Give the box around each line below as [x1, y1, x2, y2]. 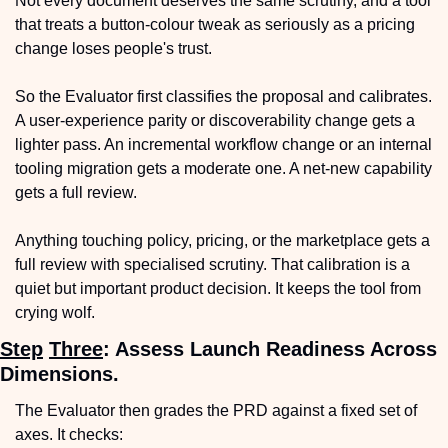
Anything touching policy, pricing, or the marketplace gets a [15, 231, 430, 249]
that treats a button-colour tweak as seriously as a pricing [15, 15, 415, 33]
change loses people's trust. [15, 39, 212, 57]
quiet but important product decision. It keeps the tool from [15, 279, 421, 297]
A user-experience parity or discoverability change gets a [15, 111, 415, 129]
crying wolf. [15, 303, 95, 321]
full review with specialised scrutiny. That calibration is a [15, 255, 410, 273]
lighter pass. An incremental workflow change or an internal [15, 135, 432, 153]
